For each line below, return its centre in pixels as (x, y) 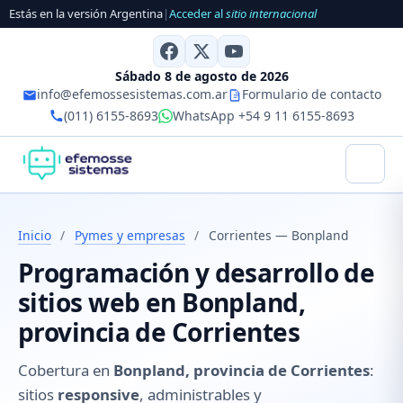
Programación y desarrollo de (197, 273)
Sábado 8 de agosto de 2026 (201, 76)
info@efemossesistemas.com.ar (132, 94)
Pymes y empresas (130, 235)
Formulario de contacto (311, 94)
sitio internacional (271, 14)
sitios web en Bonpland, (162, 303)
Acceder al (197, 14)
